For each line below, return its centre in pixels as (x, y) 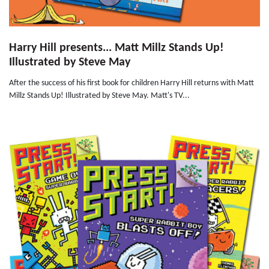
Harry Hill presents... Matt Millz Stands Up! (116, 48)
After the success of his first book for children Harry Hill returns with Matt (131, 83)
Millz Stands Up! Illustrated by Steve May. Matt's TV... (99, 96)
